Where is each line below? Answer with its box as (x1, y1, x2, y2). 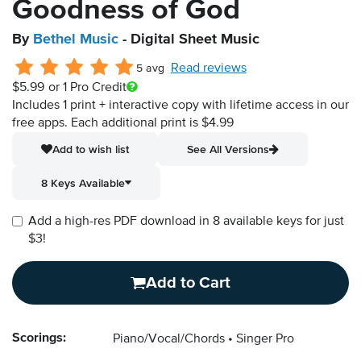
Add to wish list (52, 143, 129, 156)
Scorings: (12, 332, 66, 346)
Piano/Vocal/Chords (113, 333, 225, 346)
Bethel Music (33, 32, 118, 48)
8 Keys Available (41, 176, 125, 190)
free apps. (12, 117, 71, 131)
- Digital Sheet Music (118, 32, 259, 48)
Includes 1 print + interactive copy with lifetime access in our (12, 99, 349, 113)
